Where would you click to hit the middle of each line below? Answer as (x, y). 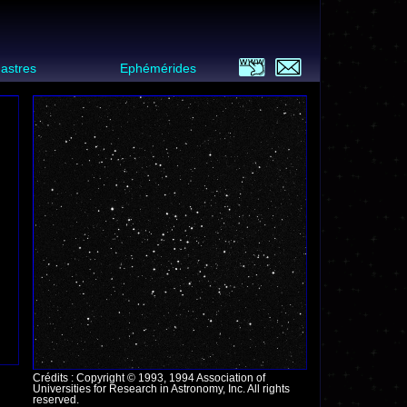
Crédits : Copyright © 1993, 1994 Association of (149, 377)
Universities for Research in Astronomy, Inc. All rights (161, 388)
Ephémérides (158, 69)
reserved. (55, 399)
